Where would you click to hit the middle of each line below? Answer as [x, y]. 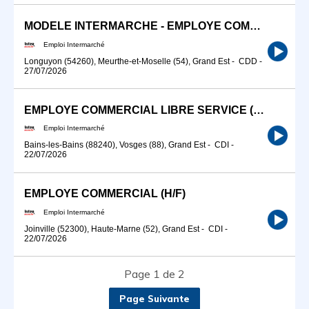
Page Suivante [154, 299]
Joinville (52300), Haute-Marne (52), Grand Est [112, 229]
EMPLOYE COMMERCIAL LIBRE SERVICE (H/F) [259, 110]
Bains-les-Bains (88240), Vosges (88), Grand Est [115, 145]
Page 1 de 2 [154, 274]
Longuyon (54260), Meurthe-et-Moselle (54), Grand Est [127, 61]
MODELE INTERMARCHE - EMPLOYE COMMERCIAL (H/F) [255, 26]
